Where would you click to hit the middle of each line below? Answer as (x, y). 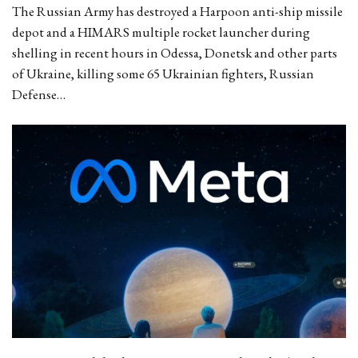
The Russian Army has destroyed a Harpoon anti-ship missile (177, 11)
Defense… (39, 94)
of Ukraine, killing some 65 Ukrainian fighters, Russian (163, 73)
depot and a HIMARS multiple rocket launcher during (161, 32)
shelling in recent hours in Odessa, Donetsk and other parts (175, 52)
